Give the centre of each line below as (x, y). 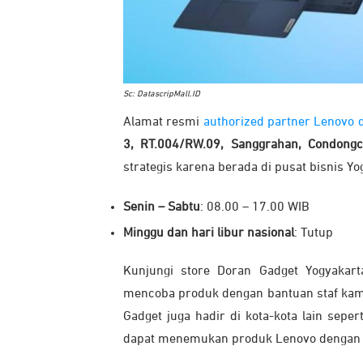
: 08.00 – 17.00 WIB (255, 207)
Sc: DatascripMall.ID (162, 94)
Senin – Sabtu (162, 207)
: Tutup (314, 233)
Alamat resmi (163, 122)
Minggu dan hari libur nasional (209, 233)
